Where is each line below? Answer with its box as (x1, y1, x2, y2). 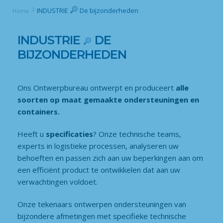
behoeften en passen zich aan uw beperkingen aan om (17, 153, 203, 163)
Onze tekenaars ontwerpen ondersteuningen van (17, 199, 186, 210)
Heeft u (17, 129, 46, 139)
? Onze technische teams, (93, 129, 181, 139)
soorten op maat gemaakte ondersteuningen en (17, 94, 199, 105)
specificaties (46, 129, 93, 139)
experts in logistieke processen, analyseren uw (17, 141, 179, 151)
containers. (17, 106, 60, 116)
